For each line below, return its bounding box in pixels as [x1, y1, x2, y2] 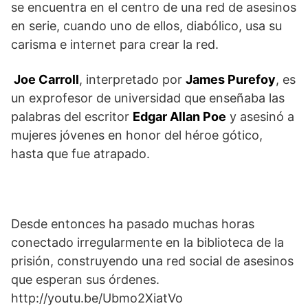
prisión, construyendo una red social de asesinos [11, 253, 294, 268]
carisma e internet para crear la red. [11, 36, 219, 52]
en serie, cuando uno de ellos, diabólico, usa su [11, 18, 282, 33]
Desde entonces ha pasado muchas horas [11, 216, 254, 231]
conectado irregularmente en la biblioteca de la [11, 234, 284, 250]
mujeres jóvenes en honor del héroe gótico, [11, 127, 263, 142]
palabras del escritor [11, 109, 133, 124]
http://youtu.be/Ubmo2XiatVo [11, 290, 183, 305]
